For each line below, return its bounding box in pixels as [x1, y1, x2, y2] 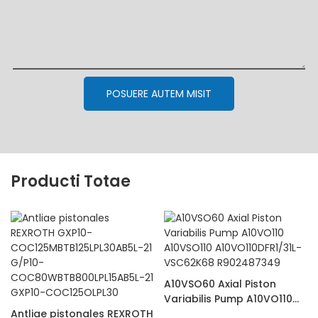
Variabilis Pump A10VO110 [163, 291, 292, 306]
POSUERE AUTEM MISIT [106, 86, 212, 101]
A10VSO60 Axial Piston [163, 276, 276, 291]
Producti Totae [11, 170, 131, 193]
